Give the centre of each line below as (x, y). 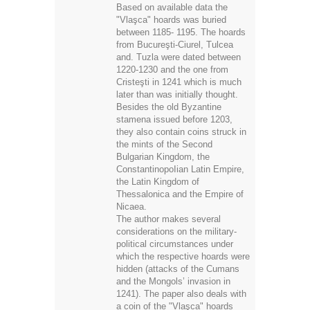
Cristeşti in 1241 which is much (179, 82)
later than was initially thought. (177, 94)
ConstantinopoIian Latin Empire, (180, 169)
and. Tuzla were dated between (179, 57)
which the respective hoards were (183, 256)
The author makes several (168, 219)
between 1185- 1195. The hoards (181, 32)
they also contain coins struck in (181, 131)
